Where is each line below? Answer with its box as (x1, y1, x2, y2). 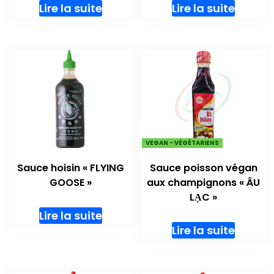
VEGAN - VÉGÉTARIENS (146, 138, 220, 147)
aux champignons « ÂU (147, 175, 261, 190)
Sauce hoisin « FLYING (17, 160, 124, 175)
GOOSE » (49, 175, 92, 190)
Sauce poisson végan (149, 160, 257, 175)
